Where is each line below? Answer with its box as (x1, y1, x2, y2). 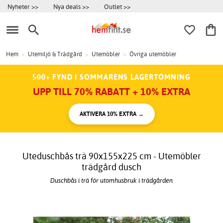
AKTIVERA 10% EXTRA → (79, 110, 144, 118)
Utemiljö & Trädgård (28, 50, 82, 58)
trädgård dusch (82, 161, 141, 173)
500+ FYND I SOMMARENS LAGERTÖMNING (32, 72, 191, 82)
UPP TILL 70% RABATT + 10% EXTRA (33, 85, 190, 98)
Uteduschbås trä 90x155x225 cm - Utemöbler (22, 150, 201, 162)
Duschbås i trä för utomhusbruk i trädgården (50, 176, 173, 184)
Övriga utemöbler (129, 50, 176, 58)
